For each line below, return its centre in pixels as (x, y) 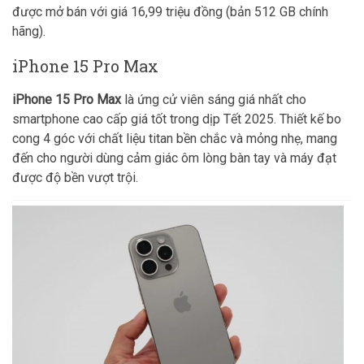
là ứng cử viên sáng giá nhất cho (214, 100)
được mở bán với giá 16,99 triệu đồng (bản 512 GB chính (170, 12)
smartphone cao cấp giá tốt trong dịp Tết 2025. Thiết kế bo (177, 119)
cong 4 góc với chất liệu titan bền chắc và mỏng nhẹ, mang (175, 139)
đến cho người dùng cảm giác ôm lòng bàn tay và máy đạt (174, 158)
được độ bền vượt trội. (75, 178)
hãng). (29, 31)
